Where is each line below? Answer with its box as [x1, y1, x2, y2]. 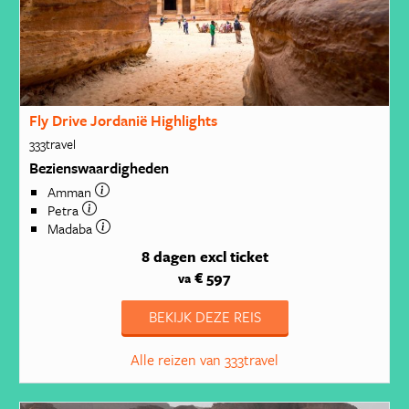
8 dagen [141, 246, 196, 268]
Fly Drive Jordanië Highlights [28, 110, 217, 132]
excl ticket [199, 246, 268, 268]
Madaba [47, 217, 96, 238]
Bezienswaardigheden [28, 156, 169, 179]
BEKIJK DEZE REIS [148, 306, 261, 329]
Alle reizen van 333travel [131, 349, 278, 372]
